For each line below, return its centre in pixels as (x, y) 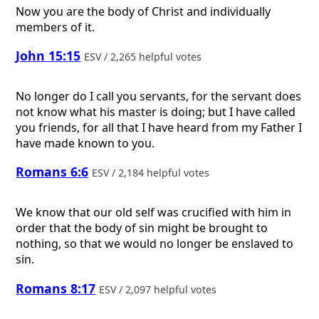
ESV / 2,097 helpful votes (159, 289)
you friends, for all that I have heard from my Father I (159, 127)
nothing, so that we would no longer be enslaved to (155, 244)
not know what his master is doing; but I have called (156, 111)
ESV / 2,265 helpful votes (145, 57)
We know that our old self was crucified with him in (154, 213)
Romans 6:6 (52, 172)
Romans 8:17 (56, 288)
